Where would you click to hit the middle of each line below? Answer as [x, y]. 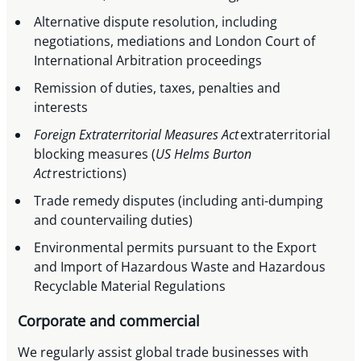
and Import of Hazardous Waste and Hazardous [180, 267]
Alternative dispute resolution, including [156, 22]
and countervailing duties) [115, 220]
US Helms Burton [204, 154]
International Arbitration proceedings [150, 61]
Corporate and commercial [109, 321]
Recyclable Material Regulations [132, 286]
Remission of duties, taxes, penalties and [158, 88]
